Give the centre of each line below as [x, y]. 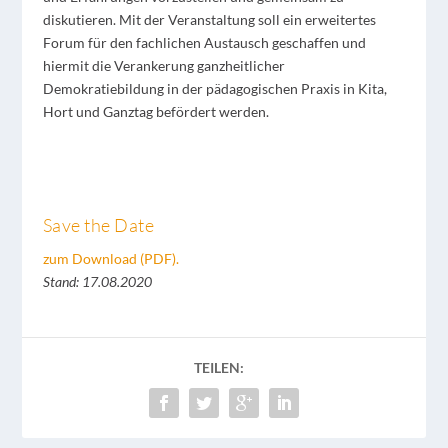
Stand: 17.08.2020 [97, 281]
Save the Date [98, 224]
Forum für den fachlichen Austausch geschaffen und [204, 42]
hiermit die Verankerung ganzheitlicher [163, 65]
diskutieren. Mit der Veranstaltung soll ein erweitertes [209, 19]
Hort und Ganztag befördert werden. [155, 111]
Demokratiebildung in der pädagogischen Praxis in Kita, [214, 88]
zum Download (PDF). [110, 258]
